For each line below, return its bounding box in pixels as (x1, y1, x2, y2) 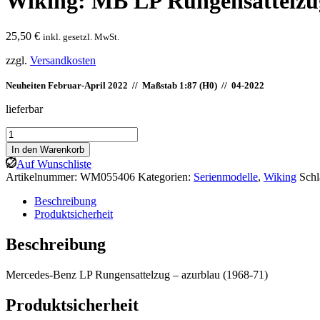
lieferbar (6, 102, 43, 115)
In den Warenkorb (11, 144, 84, 155)
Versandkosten (30, 54, 96, 66)
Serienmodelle (194, 170, 258, 183)
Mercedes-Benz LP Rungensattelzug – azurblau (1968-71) (6, 268, 268, 281)
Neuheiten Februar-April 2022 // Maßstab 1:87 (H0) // (6, 79, 231, 91)
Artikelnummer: (6, 170, 80, 183)
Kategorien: (138, 170, 194, 183)
